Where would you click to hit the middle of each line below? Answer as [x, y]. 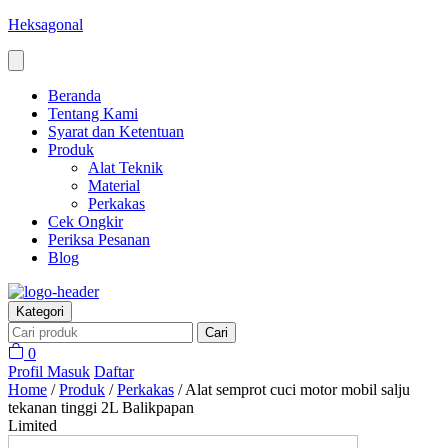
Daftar [114, 371]
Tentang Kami [93, 113]
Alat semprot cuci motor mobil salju [297, 389]
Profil [27, 371]
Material [114, 185]
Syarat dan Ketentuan [116, 131]
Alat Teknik [125, 167]
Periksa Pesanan [99, 239]
